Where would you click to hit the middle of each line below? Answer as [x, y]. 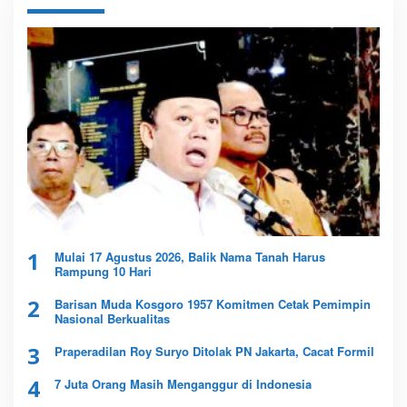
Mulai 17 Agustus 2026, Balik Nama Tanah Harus [190, 257]
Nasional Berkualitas [112, 319]
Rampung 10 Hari [103, 272]
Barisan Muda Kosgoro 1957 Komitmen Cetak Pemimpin [213, 304]
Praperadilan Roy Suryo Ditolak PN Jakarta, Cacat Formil [214, 352]
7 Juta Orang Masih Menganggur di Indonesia [183, 384]
